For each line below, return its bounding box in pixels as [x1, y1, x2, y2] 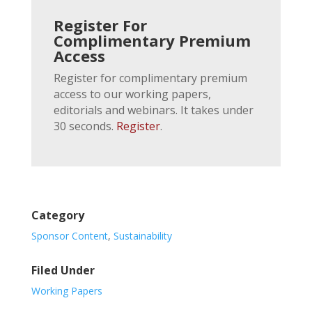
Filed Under [31, 262, 95, 278]
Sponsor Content [31, 228, 108, 242]
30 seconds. [53, 118, 116, 134]
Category [31, 207, 84, 223]
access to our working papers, [53, 86, 211, 102]
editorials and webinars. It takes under [53, 102, 253, 118]
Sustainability [113, 228, 172, 242]
